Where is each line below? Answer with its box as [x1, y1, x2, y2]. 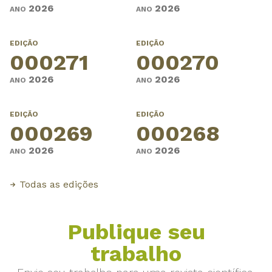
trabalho [90, 241, 182, 267]
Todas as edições [19, 178, 98, 191]
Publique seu [67, 219, 205, 245]
